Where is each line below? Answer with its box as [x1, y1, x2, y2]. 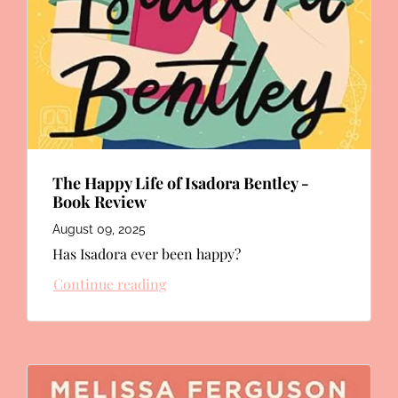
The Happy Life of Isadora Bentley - [52, 171, 309, 194]
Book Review [52, 190, 147, 212]
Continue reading [53, 274, 166, 293]
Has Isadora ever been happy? [52, 243, 241, 263]
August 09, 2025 [52, 221, 146, 236]
